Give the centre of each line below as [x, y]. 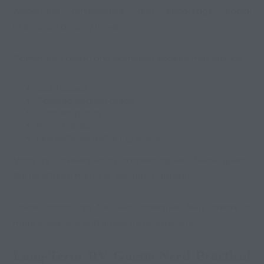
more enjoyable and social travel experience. [108, 223]
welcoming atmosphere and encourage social [132, 11]
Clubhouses [62, 89]
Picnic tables [63, 126]
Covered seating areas [86, 101]
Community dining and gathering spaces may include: [129, 59]
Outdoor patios [70, 113]
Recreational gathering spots [98, 138]
